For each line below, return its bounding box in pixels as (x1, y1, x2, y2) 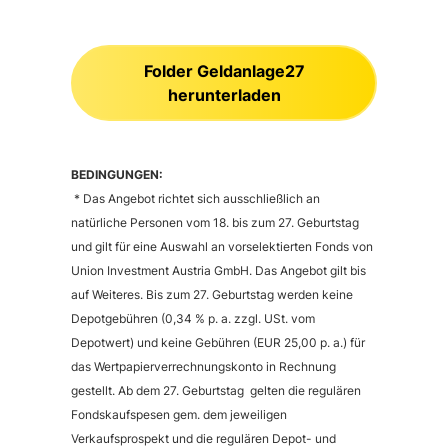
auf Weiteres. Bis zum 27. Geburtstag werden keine (70, 287, 353, 302)
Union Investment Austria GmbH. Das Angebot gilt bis (70, 263, 366, 278)
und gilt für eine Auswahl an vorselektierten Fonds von (70, 239, 373, 254)
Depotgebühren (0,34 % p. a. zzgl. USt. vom (70, 311, 315, 326)
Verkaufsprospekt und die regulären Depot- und (70, 431, 336, 446)
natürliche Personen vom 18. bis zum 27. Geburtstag (70, 215, 359, 230)
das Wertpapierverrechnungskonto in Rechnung (70, 359, 336, 374)
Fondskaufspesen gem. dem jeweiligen (70, 407, 287, 422)
